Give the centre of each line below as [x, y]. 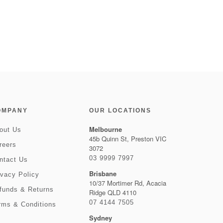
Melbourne [105, 129]
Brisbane [103, 173]
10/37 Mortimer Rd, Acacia [127, 183]
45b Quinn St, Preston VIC [127, 139]
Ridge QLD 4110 [112, 192]
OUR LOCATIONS [120, 111]
